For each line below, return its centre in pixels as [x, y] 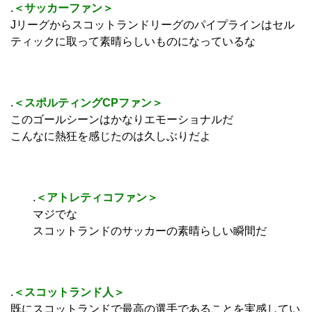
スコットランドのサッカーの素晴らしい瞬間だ [139, 231]
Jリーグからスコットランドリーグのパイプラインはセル [153, 24]
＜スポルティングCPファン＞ [88, 102]
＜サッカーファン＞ [63, 8]
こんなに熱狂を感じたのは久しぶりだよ [111, 136]
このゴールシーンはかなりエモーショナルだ [122, 119]
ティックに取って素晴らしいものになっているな [133, 41]
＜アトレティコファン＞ [97, 197]
